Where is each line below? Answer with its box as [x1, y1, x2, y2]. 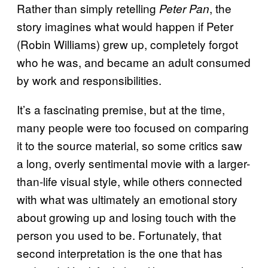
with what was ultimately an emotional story [17, 191, 237, 208]
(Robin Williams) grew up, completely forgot [17, 36, 238, 53]
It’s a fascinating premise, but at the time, [17, 101, 225, 118]
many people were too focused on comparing [17, 119, 249, 136]
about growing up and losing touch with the [17, 209, 236, 226]
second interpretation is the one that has [17, 245, 223, 261]
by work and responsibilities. [17, 72, 162, 89]
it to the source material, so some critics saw [17, 137, 242, 154]
